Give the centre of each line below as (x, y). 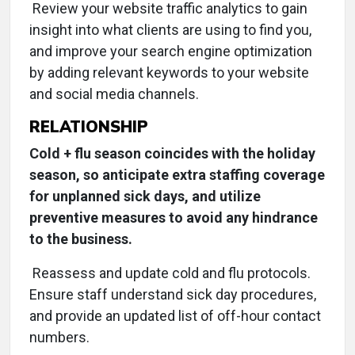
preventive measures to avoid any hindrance (174, 218)
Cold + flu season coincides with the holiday (172, 153)
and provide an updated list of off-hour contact (175, 316)
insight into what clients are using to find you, (170, 30)
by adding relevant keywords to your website (169, 73)
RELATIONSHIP (89, 126)
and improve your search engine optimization (171, 51)
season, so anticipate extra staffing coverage (177, 175)
